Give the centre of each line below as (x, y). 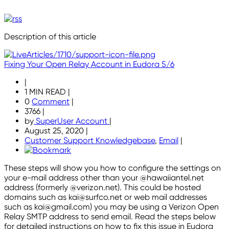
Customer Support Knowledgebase (90, 141)
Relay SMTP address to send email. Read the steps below (110, 217)
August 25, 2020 (55, 131)
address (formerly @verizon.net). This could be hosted (102, 188)
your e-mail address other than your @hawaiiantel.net (104, 178)
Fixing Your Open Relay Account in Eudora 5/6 (89, 64)
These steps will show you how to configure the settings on (112, 168)
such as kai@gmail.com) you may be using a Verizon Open (111, 207)
